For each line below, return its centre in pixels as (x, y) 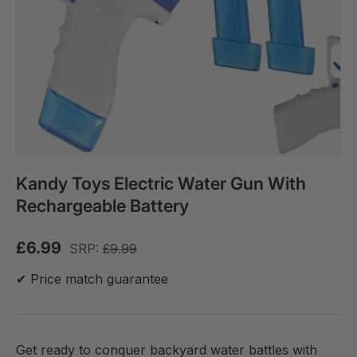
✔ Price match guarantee (92, 279)
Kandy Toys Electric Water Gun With (161, 184)
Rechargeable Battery (102, 206)
